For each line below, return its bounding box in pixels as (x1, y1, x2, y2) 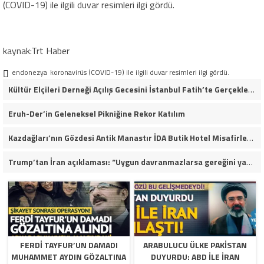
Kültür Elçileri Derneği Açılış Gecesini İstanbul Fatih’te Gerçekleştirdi (247, 83, 255, 96)
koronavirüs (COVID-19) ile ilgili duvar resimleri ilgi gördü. (50, 67, 229, 78)
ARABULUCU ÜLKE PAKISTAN (143, 239, 247, 252)
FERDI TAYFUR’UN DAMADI (19, 239, 118, 252)
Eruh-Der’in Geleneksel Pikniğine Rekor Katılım (8, 107, 185, 120)
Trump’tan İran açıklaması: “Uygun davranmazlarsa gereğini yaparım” (246, 156, 253, 169)
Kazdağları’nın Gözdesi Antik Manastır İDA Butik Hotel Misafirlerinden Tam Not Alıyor (246, 131, 253, 144)
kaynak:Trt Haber (3, 44, 70, 58)
